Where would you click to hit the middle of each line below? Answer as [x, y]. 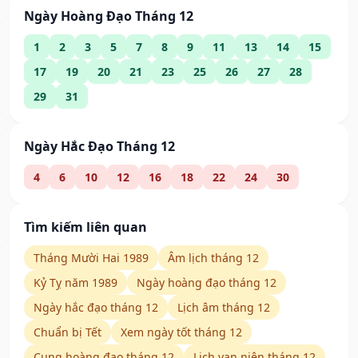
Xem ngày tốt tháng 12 [181, 332]
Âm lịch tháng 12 [213, 258]
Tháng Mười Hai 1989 [91, 258]
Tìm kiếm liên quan [86, 227]
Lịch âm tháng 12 [224, 308]
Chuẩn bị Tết [68, 332]
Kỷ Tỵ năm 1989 [76, 283]
